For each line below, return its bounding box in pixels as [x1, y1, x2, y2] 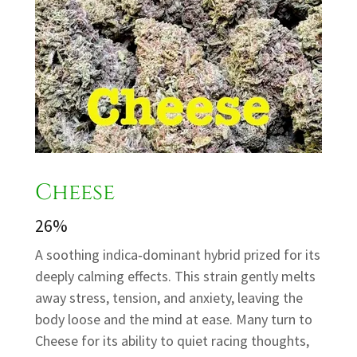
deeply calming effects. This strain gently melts [35, 267, 316, 286]
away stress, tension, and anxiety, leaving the [35, 288, 303, 308]
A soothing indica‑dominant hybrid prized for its [35, 245, 320, 265]
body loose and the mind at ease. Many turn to [35, 310, 312, 329]
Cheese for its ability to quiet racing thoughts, [35, 331, 309, 351]
